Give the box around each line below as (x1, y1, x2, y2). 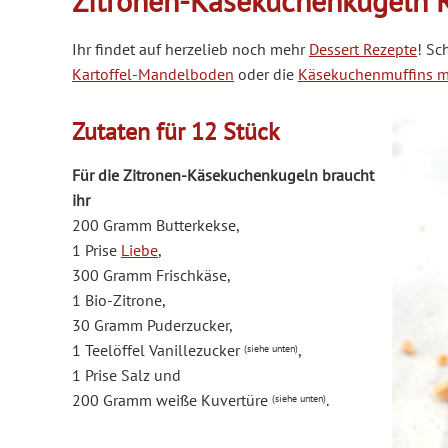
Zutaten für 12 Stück (72, 116, 280, 148)
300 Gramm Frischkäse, (72, 265, 234, 286)
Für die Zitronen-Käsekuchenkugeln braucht (72, 165, 374, 186)
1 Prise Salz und (72, 365, 185, 386)
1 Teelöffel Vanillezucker (72, 340, 244, 361)
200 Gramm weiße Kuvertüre (72, 390, 272, 411)
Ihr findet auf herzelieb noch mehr (72, 39, 309, 60)
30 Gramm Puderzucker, (72, 315, 236, 336)
